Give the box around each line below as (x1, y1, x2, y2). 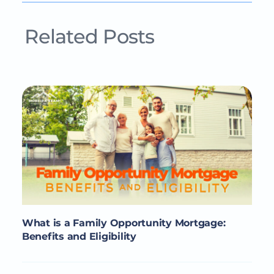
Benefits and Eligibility (21, 231, 136, 243)
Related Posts (24, 24, 155, 48)
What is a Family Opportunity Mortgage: (21, 217, 226, 229)
